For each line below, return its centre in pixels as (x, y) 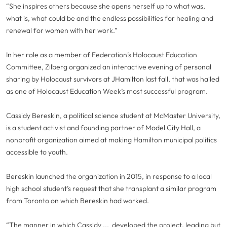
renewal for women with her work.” (62, 30)
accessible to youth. (38, 152)
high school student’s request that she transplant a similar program (111, 188)
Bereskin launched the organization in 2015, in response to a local (109, 176)
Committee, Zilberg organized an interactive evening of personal (109, 67)
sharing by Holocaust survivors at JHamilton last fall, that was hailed (113, 79)
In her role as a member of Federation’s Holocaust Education (102, 55)
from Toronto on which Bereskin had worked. (78, 201)
